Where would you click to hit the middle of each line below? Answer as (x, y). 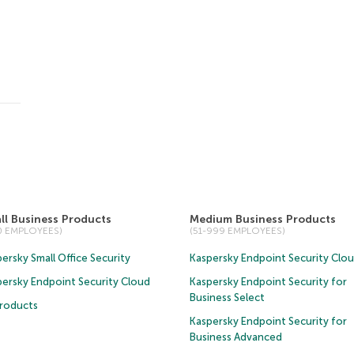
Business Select (227, 298)
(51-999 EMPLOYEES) (237, 231)
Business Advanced (235, 337)
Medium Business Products (262, 219)
